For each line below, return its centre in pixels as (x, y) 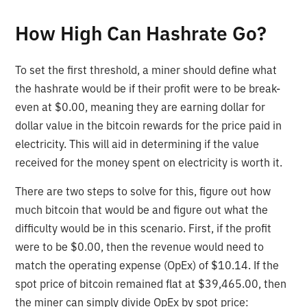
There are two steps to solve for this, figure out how (143, 191)
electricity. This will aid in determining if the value (137, 144)
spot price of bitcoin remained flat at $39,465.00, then (151, 283)
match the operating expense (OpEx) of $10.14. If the (147, 265)
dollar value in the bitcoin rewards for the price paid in (149, 125)
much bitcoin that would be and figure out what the (142, 209)
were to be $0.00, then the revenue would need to (140, 246)
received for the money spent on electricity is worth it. (149, 162)
